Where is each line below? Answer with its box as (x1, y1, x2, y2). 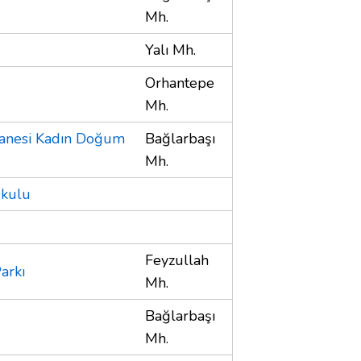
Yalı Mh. (145, 39, 196, 60)
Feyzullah (145, 250, 209, 270)
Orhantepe (145, 73, 214, 93)
